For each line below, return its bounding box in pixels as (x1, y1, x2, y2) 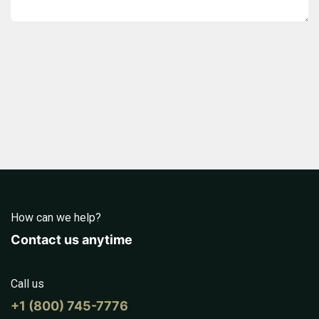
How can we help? (11, 211, 101, 225)
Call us (11, 277, 44, 291)
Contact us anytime (11, 232, 132, 248)
